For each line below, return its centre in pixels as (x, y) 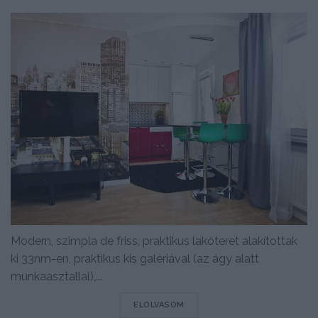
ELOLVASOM (159, 305)
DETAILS (201, 305)
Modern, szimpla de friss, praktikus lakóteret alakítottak (154, 241)
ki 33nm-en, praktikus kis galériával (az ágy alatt (135, 259)
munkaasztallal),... (56, 277)
